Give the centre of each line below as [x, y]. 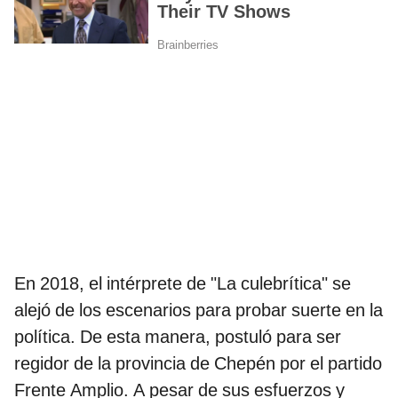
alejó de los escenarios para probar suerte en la [199, 310]
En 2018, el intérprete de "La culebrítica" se [183, 284]
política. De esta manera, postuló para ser [178, 337]
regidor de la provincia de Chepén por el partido [198, 364]
